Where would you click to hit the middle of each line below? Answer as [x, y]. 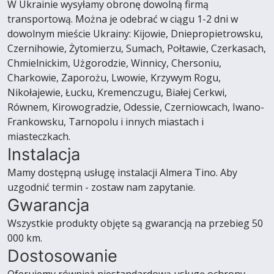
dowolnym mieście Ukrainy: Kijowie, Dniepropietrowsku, [135, 34]
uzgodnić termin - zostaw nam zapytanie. [101, 187]
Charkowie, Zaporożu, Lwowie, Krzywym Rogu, [114, 78]
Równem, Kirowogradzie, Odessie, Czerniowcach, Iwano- [136, 107]
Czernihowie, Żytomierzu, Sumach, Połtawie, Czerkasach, [137, 48]
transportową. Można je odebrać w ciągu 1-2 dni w [123, 19]
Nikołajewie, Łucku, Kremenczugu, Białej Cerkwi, [117, 92]
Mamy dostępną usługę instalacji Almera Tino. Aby [122, 172]
